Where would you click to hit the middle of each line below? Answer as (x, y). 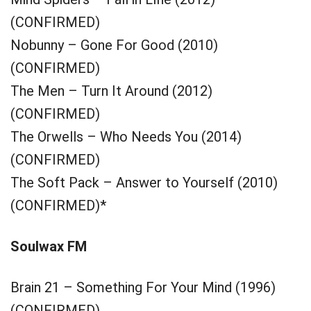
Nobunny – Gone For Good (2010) (114, 45)
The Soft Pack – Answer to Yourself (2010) (144, 183)
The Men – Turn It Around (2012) (111, 91)
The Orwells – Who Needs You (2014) (126, 137)
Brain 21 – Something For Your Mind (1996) (143, 287)
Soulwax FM (49, 246)
